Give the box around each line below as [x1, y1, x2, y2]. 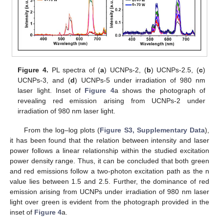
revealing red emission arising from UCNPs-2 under [18, 97, 205, 105]
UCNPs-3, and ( [18, 76, 70, 85]
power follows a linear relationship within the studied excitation [10, 146, 209, 154]
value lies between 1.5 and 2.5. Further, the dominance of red [10, 177, 209, 185]
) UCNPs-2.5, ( [151, 66, 199, 74]
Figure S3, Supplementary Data [100, 126, 205, 134]
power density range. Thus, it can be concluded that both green [10, 156, 209, 165]
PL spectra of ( [48, 66, 101, 74]
